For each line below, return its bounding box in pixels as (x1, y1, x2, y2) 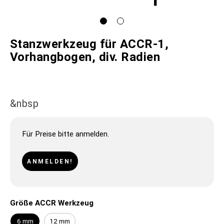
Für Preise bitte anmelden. (22, 129, 109, 139)
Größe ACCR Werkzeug (10, 198, 93, 208)
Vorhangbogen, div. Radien (10, 50, 160, 64)
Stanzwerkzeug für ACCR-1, (10, 37, 168, 51)
